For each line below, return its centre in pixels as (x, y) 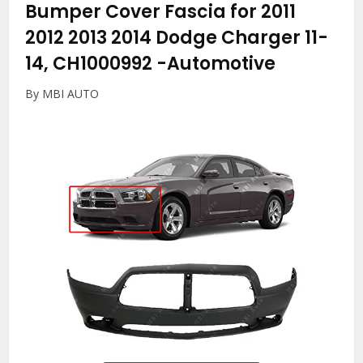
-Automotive (216, 64)
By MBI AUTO (62, 94)
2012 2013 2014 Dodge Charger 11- (177, 38)
